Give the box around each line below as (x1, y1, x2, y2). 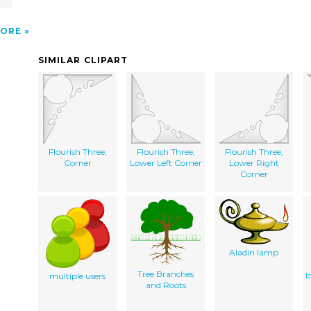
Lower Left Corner (129, 157, 202, 168)
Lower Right (228, 157, 279, 168)
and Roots (145, 279, 186, 290)
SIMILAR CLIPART (38, 54, 128, 65)
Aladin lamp (229, 246, 278, 258)
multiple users (49, 270, 106, 281)
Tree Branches (137, 268, 194, 279)
